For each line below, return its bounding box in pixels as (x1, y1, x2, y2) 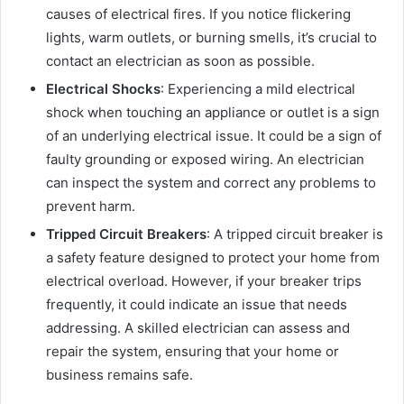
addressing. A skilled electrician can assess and (46, 319, 350, 337)
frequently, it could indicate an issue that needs (46, 296, 347, 314)
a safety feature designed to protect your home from (46, 249, 380, 267)
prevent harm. (46, 197, 135, 216)
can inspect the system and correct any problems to (46, 174, 376, 192)
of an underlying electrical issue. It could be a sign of (46, 127, 381, 145)
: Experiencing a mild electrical (161, 80, 355, 98)
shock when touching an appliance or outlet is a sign (46, 104, 380, 122)
